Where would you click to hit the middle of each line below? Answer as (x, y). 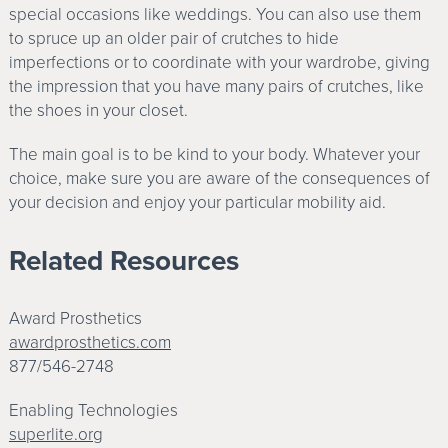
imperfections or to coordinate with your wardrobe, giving (219, 63)
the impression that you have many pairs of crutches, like (216, 87)
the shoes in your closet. (98, 111)
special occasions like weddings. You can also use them (214, 15)
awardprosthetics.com (89, 343)
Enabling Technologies (93, 411)
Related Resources (123, 261)
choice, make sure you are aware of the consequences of (219, 179)
